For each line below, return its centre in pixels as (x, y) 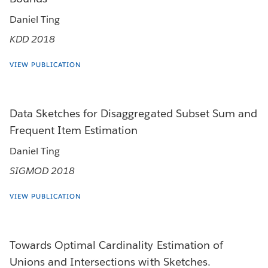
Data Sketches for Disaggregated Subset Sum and (133, 114)
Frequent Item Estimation (74, 130)
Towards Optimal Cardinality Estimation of (116, 245)
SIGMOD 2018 (42, 171)
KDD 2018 (33, 39)
